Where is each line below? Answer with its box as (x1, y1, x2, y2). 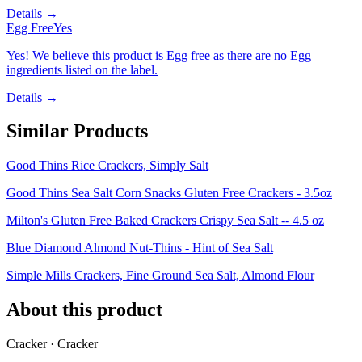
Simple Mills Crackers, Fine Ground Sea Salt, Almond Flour (6, 268, 314, 283)
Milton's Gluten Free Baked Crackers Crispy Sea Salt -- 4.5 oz (6, 213, 324, 228)
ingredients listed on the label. (6, 62, 158, 77)
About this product (6, 299, 162, 321)
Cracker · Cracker (6, 337, 98, 351)
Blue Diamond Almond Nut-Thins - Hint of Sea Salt (6, 241, 273, 255)
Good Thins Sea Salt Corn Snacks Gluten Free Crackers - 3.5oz (6, 186, 332, 200)
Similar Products (6, 120, 148, 142)
